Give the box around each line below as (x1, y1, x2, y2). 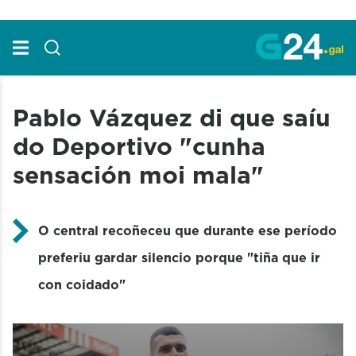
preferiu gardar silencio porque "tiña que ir (38, 248, 320, 266)
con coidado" (38, 275, 126, 293)
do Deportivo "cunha (13, 129, 265, 163)
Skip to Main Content (6, 7, 133, 23)
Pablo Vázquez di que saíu (13, 100, 331, 134)
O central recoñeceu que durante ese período (38, 221, 337, 239)
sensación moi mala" (13, 157, 264, 192)
